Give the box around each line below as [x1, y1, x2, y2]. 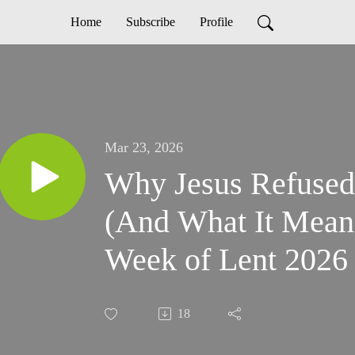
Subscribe [125, 15, 175, 29]
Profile [199, 15, 233, 29]
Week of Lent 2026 [105, 242, 348, 278]
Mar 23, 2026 [105, 139, 183, 156]
